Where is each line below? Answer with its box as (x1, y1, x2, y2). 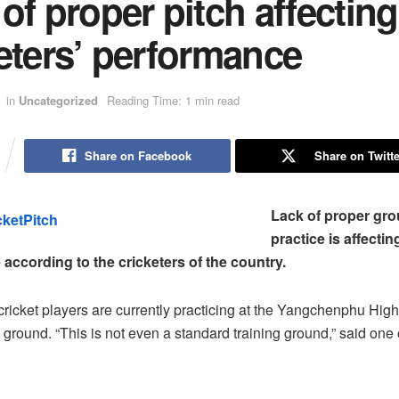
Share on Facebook (85, 146, 192, 164)
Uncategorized (19, 92, 98, 110)
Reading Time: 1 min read (107, 92, 240, 110)
